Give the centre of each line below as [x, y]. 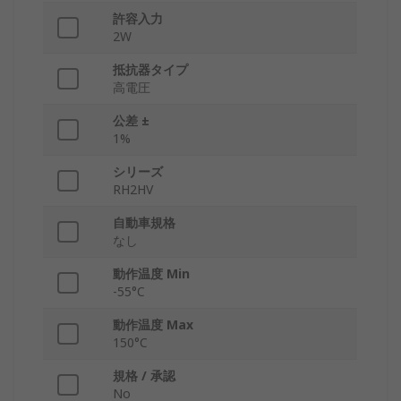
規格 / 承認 [144, 376]
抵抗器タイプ [150, 70]
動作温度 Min [151, 274]
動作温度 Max [153, 325]
